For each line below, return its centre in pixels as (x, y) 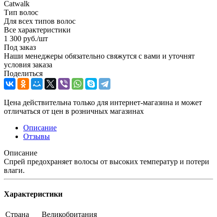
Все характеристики (37, 30)
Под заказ (20, 47)
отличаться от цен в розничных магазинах (74, 111)
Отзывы (37, 136)
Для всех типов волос (40, 21)
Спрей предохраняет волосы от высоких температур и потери (107, 161)
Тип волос (21, 12)
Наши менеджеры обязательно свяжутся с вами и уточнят (99, 56)
